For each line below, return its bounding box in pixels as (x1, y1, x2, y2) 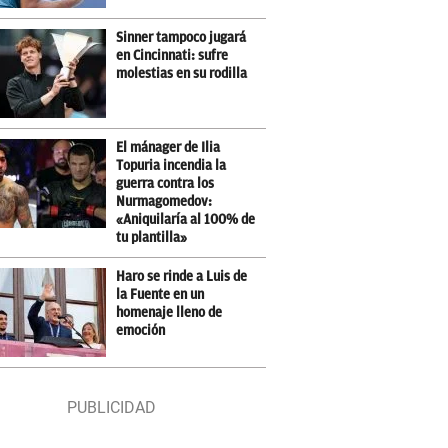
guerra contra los (116, 175, 215, 191)
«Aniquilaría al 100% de (116, 211, 256, 227)
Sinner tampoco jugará (116, 29, 247, 45)
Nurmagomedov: (116, 193, 213, 209)
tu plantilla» (116, 229, 188, 245)
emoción (116, 322, 166, 338)
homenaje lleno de (116, 304, 223, 320)
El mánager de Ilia (116, 139, 221, 155)
